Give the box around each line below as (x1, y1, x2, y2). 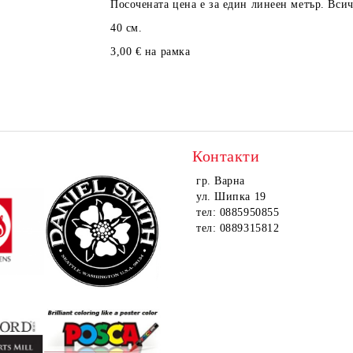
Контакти (192, 147, 260, 165)
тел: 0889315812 (196, 222, 280, 234)
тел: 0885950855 (196, 206, 280, 218)
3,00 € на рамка (110, 46, 191, 58)
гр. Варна (196, 175, 246, 187)
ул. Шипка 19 (196, 191, 266, 203)
